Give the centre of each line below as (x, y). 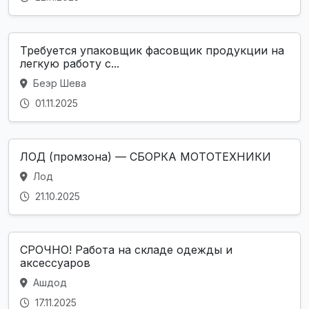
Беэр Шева (58, 83)
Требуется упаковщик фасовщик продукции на (152, 51)
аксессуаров (55, 263)
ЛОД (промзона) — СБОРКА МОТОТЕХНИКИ (146, 157)
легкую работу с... (70, 64)
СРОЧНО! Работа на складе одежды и (126, 250)
